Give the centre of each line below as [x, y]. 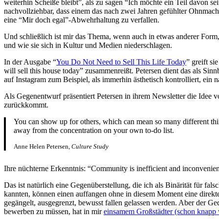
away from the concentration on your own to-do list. [94, 130]
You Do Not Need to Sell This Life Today [121, 62]
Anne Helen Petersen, [43, 146]
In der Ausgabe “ [30, 62]
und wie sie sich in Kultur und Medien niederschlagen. [88, 45]
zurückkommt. [26, 105]
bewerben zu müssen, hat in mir [54, 211]
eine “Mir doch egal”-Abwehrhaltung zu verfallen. [82, 20]
